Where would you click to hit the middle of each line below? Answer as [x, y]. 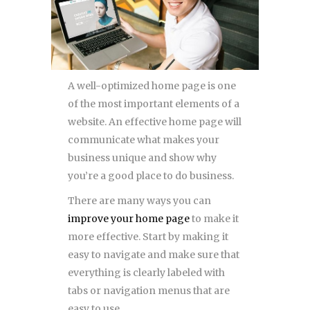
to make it [214, 218]
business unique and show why [142, 157]
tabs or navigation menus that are [149, 290]
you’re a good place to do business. [151, 175]
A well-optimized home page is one [152, 85]
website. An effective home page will [155, 121]
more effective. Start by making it [148, 236]
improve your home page [129, 218]
